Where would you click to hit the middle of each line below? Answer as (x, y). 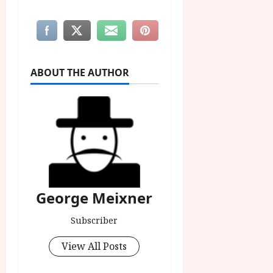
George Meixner (94, 198)
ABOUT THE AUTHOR (80, 73)
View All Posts (94, 246)
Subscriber (94, 221)
